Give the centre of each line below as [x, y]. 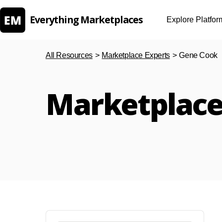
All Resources [69, 55]
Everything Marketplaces [86, 19]
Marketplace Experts [136, 55]
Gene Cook [198, 55]
